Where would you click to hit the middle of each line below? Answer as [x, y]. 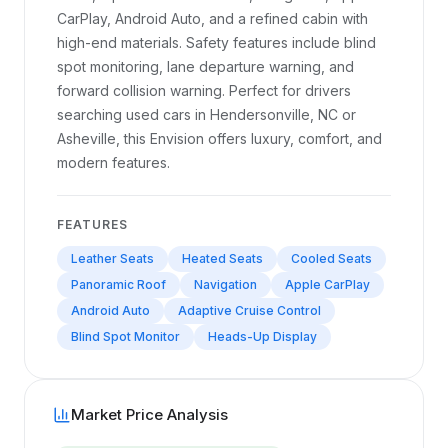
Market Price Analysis [149, 414]
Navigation [225, 284]
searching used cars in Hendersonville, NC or [206, 114]
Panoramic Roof [118, 284]
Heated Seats [222, 258]
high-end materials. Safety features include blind [216, 42]
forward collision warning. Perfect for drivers [204, 90]
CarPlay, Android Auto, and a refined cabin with [212, 18]
